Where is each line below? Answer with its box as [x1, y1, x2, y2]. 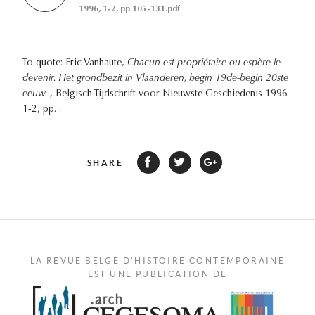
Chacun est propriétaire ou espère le [127, 58, 281, 68]
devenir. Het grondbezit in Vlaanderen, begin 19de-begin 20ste [22, 73, 288, 84]
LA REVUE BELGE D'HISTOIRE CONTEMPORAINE [30, 255, 285, 265]
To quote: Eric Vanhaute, [22, 58, 127, 68]
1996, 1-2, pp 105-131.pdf [79, 4, 180, 13]
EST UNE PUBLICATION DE [87, 269, 228, 278]
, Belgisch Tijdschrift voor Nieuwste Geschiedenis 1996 [50, 89, 288, 99]
